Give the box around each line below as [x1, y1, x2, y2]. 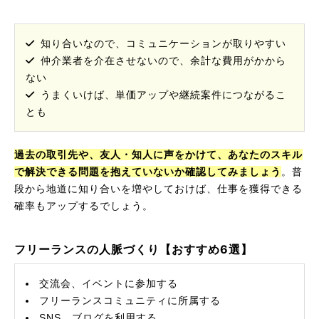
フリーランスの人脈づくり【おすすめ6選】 [14, 242, 253, 256]
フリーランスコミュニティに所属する [39, 295, 221, 306]
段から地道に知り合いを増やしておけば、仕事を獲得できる [14, 183, 303, 194]
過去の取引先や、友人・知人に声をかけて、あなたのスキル [14, 149, 303, 160]
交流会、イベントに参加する [39, 278, 178, 289]
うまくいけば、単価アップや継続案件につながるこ [41, 89, 286, 100]
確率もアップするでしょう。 [14, 200, 153, 211]
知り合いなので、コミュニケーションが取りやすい [41, 38, 286, 49]
